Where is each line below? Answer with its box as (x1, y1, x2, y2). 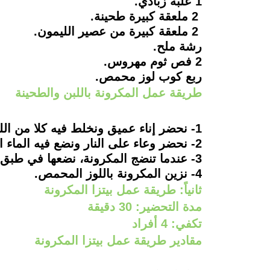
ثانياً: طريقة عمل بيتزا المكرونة (43, 183, 202, 196)
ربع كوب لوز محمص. (95, 70, 202, 84)
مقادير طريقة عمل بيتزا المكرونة (34, 233, 202, 247)
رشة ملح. (152, 40, 202, 54)
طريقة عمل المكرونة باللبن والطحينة (14, 86, 202, 100)
